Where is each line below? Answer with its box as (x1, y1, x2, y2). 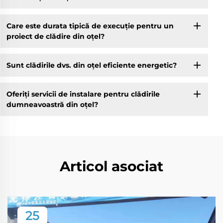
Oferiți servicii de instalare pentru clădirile (6, 89, 160, 99)
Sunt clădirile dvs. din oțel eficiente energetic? (6, 60, 177, 70)
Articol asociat (60, 158, 163, 175)
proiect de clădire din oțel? (6, 31, 105, 41)
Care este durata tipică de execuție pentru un (6, 21, 174, 30)
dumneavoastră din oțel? (6, 100, 98, 109)
